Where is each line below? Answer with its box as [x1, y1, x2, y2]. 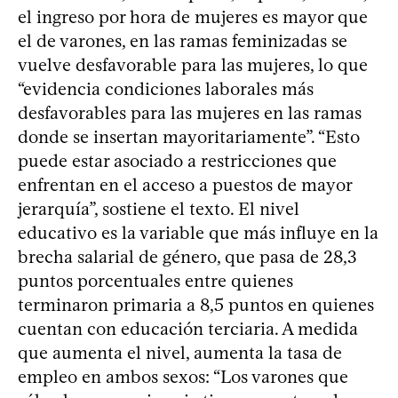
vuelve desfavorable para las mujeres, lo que [18, 54, 368, 76]
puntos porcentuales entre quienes [18, 270, 293, 292]
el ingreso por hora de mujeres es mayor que [18, 6, 368, 28]
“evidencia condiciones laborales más [18, 78, 314, 100]
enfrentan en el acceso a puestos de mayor [18, 174, 352, 196]
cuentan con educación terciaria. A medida [18, 318, 358, 340]
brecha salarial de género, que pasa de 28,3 [18, 246, 357, 268]
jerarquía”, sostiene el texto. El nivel [18, 198, 299, 220]
